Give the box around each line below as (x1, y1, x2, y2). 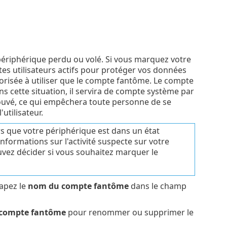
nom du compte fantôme (27, 180, 129, 192)
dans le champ (128, 180, 186, 192)
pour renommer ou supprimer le (65, 207, 194, 218)
